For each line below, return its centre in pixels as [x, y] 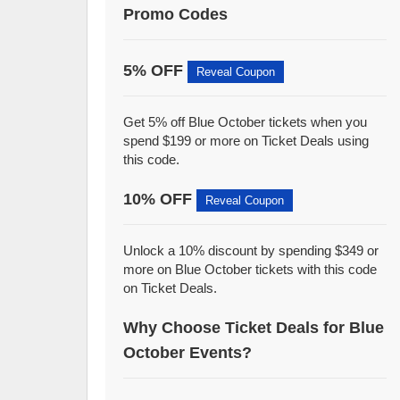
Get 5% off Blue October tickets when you [246, 122]
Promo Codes [176, 14]
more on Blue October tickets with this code [250, 269]
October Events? [188, 353]
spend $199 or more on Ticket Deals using [246, 141]
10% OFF [160, 199]
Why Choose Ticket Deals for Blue [254, 328]
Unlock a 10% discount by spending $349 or [251, 250]
